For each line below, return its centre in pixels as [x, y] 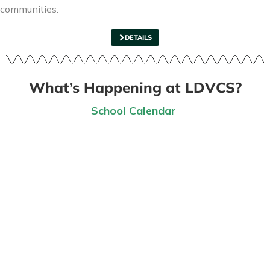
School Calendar [135, 111]
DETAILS [138, 37]
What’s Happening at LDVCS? [135, 87]
